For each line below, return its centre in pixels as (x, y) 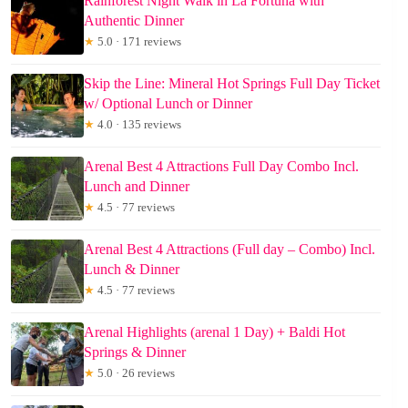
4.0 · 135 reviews (138, 125)
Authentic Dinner (134, 21)
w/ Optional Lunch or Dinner (168, 104)
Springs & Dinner (135, 352)
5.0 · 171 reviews (138, 42)
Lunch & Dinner (132, 270)
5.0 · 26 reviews (135, 373)
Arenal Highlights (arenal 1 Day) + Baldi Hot (214, 332)
